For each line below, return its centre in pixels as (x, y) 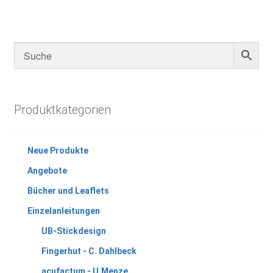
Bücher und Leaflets (69, 190)
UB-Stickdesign (73, 231)
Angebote (48, 170)
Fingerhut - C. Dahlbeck (89, 251)
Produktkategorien (62, 110)
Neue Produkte (58, 150)
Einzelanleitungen (64, 211)
